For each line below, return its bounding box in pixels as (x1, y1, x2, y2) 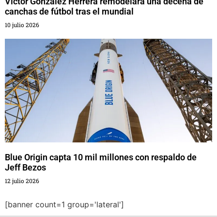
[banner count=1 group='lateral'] (5, 200, 124, 209)
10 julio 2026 (5, 21, 39, 29)
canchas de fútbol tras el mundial (5, 6, 134, 16)
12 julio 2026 (5, 177, 39, 185)
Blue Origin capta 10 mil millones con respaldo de (5, 152, 197, 162)
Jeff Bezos (5, 162, 46, 172)
